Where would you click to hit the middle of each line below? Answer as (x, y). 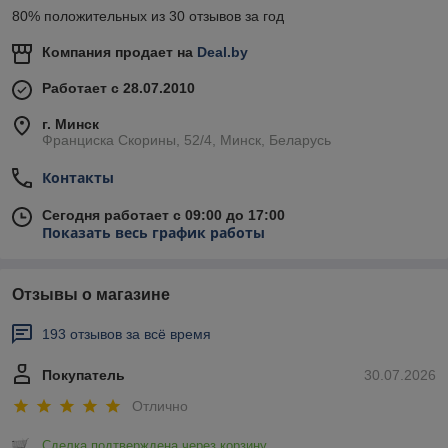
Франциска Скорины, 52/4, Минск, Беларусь (186, 140)
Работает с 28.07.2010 (118, 88)
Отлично (160, 406)
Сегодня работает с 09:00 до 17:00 (163, 215)
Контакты (78, 178)
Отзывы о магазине (91, 295)
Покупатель (83, 375)
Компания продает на (119, 52)
